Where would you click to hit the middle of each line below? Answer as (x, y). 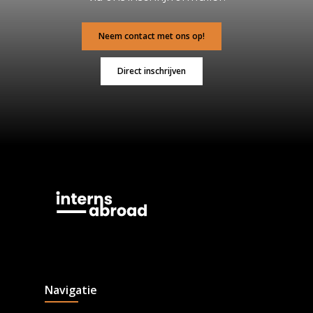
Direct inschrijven (151, 71)
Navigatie (71, 290)
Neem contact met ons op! (151, 36)
